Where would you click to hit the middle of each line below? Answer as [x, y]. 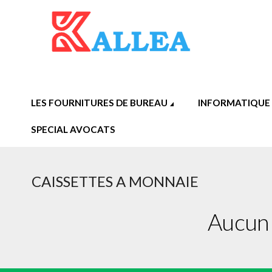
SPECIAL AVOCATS [73, 130]
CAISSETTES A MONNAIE [115, 181]
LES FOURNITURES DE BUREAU [100, 103]
